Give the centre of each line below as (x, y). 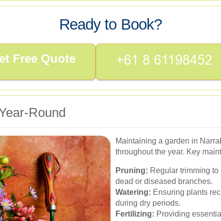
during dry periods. (148, 203)
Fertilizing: (135, 214)
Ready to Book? (110, 24)
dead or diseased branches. (164, 181)
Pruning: (132, 170)
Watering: (133, 192)
